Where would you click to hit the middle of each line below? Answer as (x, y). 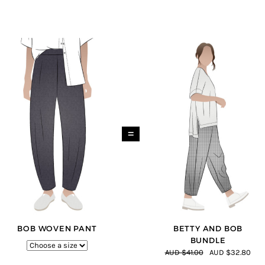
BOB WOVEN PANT (57, 229)
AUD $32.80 (230, 253)
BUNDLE (208, 241)
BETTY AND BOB (208, 229)
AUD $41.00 (184, 253)
